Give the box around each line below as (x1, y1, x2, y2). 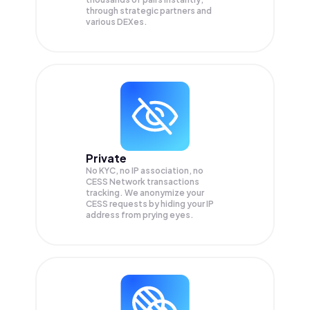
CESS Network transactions (86, 176, 199, 188)
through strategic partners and (86, 6, 212, 17)
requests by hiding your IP (109, 199, 214, 210)
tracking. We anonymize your (86, 188, 204, 199)
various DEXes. (86, 17, 147, 28)
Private (86, 151, 127, 166)
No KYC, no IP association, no (86, 165, 203, 176)
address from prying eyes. (86, 210, 194, 221)
